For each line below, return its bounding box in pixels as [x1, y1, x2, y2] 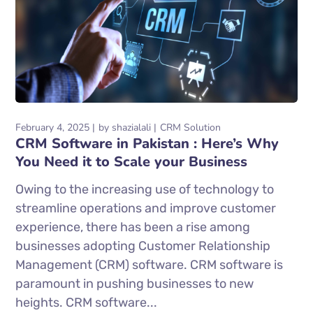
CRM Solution [160, 121, 221, 135]
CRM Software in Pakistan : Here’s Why [15, 134, 279, 154]
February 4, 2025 [15, 121, 90, 135]
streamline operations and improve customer [15, 201, 277, 217]
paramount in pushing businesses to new [15, 276, 254, 292]
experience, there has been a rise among [15, 219, 251, 235]
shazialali [112, 121, 152, 135]
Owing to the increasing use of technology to [15, 182, 275, 198]
